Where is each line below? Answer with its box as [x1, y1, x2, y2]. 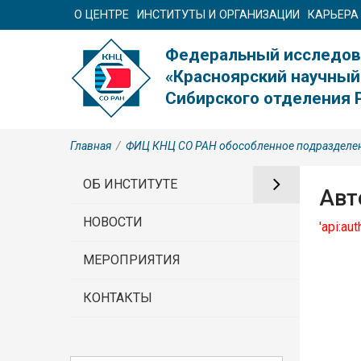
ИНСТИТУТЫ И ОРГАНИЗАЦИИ [137, 8, 300, 22]
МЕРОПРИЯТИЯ [83, 251, 180, 268]
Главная [70, 139, 111, 152]
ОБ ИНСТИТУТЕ [83, 176, 177, 192]
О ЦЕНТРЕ [74, 8, 129, 22]
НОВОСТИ [83, 214, 143, 230]
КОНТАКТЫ [83, 289, 152, 305]
